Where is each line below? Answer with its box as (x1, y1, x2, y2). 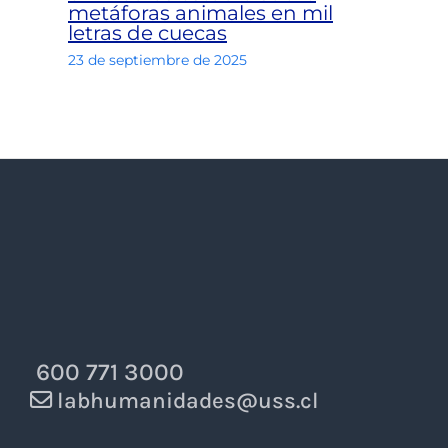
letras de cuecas (68, 21, 227, 46)
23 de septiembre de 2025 (68, 51, 247, 70)
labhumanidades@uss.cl (52, 387, 319, 415)
